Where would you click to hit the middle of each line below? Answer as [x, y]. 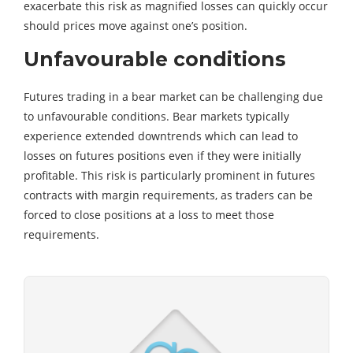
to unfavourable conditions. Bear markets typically [156, 117]
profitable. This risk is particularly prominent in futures [169, 176]
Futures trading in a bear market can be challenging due [173, 97]
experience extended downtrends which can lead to [161, 136]
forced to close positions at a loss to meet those [149, 215]
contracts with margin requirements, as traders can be [168, 195]
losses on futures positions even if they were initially [162, 156]
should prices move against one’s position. [136, 26]
